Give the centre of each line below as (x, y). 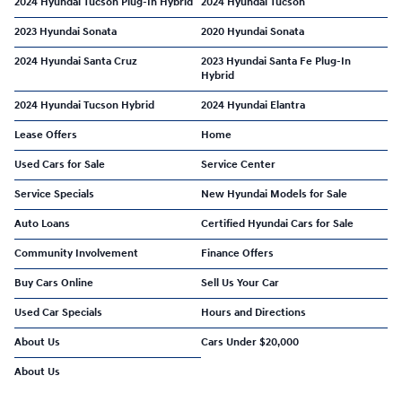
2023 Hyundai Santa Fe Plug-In (276, 61)
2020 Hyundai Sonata (253, 31)
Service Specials (54, 194)
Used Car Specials (58, 312)
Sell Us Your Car (240, 283)
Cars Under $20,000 (250, 342)
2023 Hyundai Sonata (66, 31)
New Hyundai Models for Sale (274, 194)
